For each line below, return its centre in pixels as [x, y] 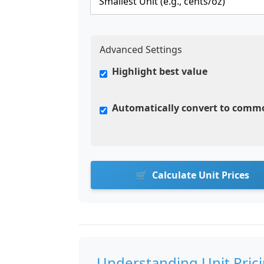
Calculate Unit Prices [200, 175]
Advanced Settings [141, 50]
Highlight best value [160, 72]
